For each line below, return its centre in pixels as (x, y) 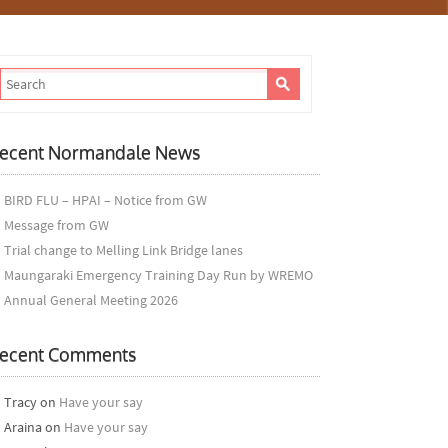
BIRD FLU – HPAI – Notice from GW (105, 200)
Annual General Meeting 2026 (90, 300)
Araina (22, 427)
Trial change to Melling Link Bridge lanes (123, 250)
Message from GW (56, 225)
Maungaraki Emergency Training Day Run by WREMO (158, 275)
